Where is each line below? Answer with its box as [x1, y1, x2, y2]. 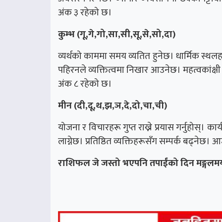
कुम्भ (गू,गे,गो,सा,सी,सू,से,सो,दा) [58, 26, 175, 43]
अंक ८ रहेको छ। [58, 76, 112, 92]
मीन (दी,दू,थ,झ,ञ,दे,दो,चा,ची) [58, 98, 167, 114]
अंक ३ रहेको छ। [58, 4, 112, 21]
